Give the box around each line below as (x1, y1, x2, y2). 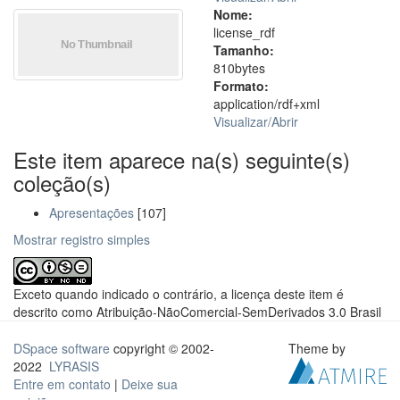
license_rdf (213, 23, 275, 41)
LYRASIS (49, 357, 99, 375)
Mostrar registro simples (13, 230, 150, 248)
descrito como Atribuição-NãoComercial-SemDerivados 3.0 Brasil (13, 303, 381, 321)
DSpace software (13, 339, 110, 357)
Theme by (288, 339, 350, 357)
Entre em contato (13, 375, 111, 393)
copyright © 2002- (110, 339, 214, 357)
